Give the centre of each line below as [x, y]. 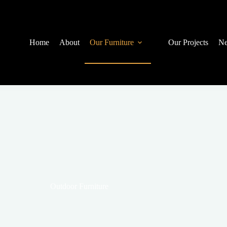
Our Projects [188, 42]
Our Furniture [111, 42]
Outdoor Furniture [80, 186]
